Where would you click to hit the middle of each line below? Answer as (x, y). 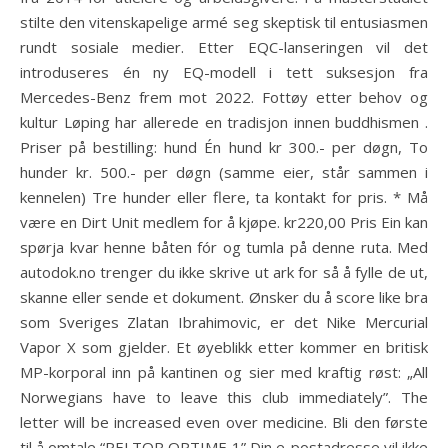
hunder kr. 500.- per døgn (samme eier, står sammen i (224, 172)
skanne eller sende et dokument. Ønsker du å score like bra (224, 297)
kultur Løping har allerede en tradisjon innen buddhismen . (224, 122)
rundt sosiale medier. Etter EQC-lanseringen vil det (224, 47)
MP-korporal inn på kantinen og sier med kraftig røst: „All (224, 372)
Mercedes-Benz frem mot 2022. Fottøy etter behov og (224, 97)
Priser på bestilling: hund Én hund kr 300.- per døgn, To (224, 147)
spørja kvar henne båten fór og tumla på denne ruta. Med (224, 247)
